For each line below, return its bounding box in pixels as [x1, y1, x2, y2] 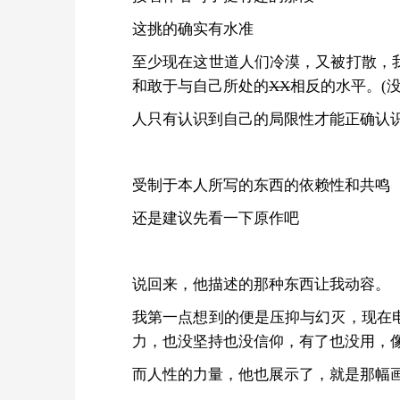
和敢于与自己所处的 [132, 78, 269, 95]
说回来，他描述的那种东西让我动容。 [132, 276, 390, 293]
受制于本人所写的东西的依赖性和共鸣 [132, 177, 390, 194]
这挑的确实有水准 [132, 21, 254, 37]
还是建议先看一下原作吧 [132, 210, 299, 227]
